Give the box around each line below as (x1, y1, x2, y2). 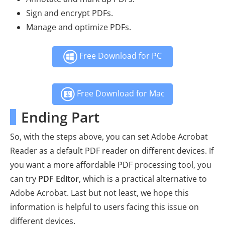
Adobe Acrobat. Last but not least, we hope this (10, 187, 189, 199)
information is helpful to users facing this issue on (10, 201, 199, 213)
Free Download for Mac (75, 87, 165, 99)
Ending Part (21, 107, 99, 127)
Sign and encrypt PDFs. (26, 8, 113, 19)
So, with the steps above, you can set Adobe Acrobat (10, 131, 208, 143)
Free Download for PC (77, 50, 162, 62)
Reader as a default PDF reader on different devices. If (10, 145, 213, 157)
